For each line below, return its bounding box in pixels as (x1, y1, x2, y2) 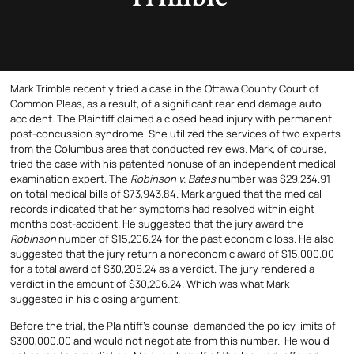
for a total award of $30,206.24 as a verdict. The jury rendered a (10, 262, 314, 277)
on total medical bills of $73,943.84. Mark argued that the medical (10, 186, 322, 201)
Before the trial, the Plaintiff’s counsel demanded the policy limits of (10, 318, 336, 333)
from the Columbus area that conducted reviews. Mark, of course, (10, 141, 326, 156)
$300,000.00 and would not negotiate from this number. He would (10, 333, 330, 348)
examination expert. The (10, 171, 130, 186)
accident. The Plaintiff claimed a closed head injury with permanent (10, 111, 332, 126)
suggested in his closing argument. (10, 292, 180, 307)
